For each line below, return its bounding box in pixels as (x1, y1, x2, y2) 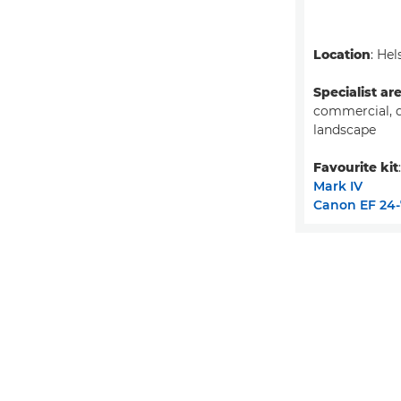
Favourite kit (313, 158, 398, 175)
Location (313, 46, 371, 63)
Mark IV (313, 177, 363, 194)
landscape (313, 121, 376, 138)
